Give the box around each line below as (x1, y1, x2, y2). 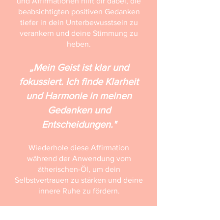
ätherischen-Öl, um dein (37, 165, 120, 173)
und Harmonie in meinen (26, 90, 132, 101)
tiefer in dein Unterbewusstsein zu (20, 18, 138, 27)
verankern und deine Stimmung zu (20, 29, 138, 37)
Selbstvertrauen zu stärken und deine (15, 176, 143, 184)
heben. (67, 40, 91, 48)
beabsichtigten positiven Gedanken (18, 7, 140, 16)
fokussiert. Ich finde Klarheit (19, 76, 138, 87)
